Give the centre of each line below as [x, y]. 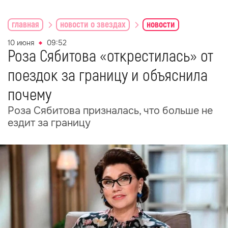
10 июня [21, 43]
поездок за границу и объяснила [108, 76]
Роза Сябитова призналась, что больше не [110, 111]
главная [25, 24]
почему [30, 95]
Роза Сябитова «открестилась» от [110, 56]
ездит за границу [49, 123]
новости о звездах [93, 24]
